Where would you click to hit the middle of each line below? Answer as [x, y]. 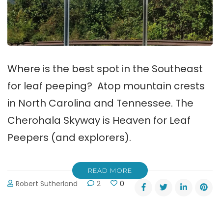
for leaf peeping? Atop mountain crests [106, 86]
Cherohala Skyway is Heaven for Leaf [99, 120]
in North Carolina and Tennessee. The [100, 103]
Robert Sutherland [47, 183]
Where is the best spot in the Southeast [105, 69]
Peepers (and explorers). [69, 137]
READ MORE [110, 170]
